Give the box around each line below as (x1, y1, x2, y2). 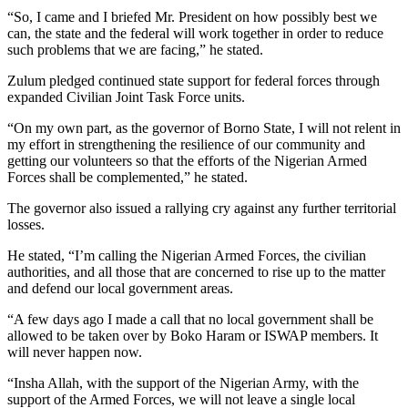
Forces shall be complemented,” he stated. (7, 169, 248, 186)
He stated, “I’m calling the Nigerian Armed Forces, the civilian (7, 248, 366, 264)
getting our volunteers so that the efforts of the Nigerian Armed (7, 153, 367, 169)
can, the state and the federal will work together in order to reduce (7, 25, 383, 42)
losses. (7, 217, 45, 233)
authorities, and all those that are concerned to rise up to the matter (7, 264, 385, 280)
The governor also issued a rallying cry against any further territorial (7, 200, 396, 217)
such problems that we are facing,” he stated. (7, 42, 263, 58)
